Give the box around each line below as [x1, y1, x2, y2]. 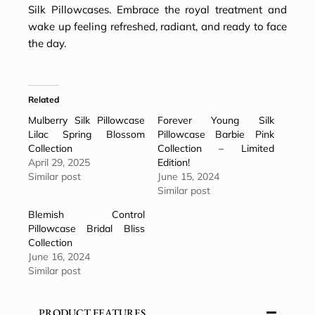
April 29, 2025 [28, 156, 90, 169]
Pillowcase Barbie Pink [157, 128, 274, 141]
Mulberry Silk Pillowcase [28, 114, 145, 127]
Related [28, 94, 59, 105]
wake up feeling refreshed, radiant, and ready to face [28, 20, 287, 34]
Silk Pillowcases [28, 3, 109, 17]
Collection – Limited [157, 142, 274, 155]
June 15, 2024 [157, 170, 219, 184]
